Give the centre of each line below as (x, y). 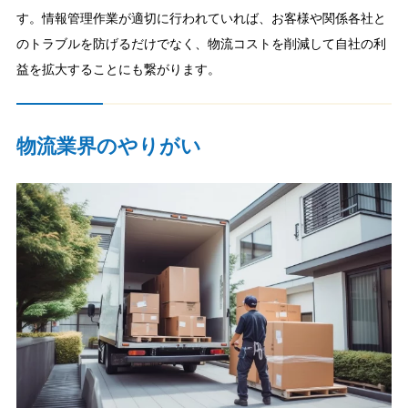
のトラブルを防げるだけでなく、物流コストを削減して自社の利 (201, 43)
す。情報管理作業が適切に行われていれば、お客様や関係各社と (201, 18)
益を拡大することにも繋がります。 (118, 69)
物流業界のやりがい (108, 147)
